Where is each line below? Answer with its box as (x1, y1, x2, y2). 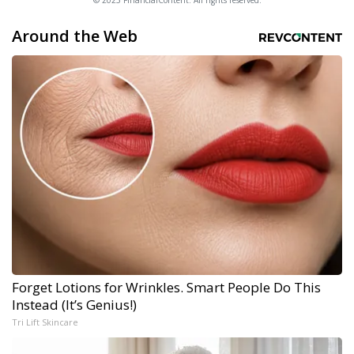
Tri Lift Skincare (12, 316, 78, 329)
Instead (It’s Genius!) (12, 296, 137, 314)
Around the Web (12, 25, 137, 47)
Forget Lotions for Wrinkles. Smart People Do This (12, 278, 321, 297)
